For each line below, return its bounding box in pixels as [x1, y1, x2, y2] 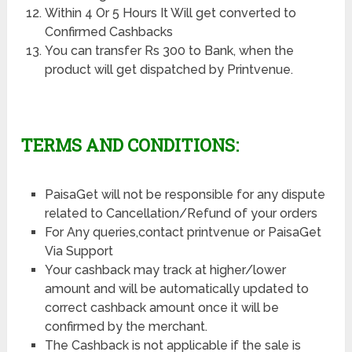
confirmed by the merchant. [44, 318, 207, 334]
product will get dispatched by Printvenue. [44, 61, 293, 77]
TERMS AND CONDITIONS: [20, 133, 240, 156]
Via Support [44, 243, 113, 258]
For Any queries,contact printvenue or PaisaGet [44, 224, 321, 240]
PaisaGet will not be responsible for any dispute [44, 186, 325, 202]
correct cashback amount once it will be [44, 299, 279, 315]
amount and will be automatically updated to [44, 280, 309, 296]
